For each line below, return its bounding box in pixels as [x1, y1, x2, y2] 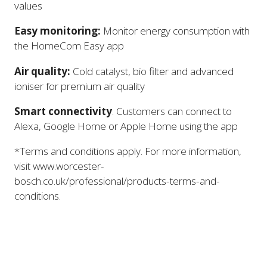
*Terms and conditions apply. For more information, [14, 144, 241, 158]
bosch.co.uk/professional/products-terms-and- [14, 173, 220, 188]
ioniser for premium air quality [14, 79, 145, 93]
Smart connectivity [14, 104, 112, 118]
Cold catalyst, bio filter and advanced [70, 64, 234, 78]
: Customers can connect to [112, 104, 232, 118]
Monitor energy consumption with [101, 24, 250, 38]
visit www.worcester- [14, 159, 104, 173]
